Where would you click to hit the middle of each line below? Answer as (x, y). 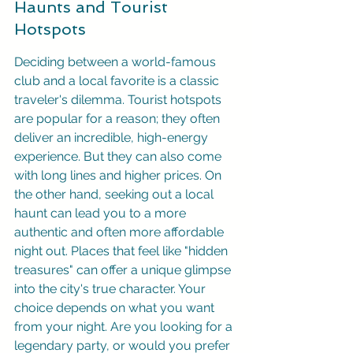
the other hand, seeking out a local (115, 194)
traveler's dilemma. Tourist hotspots (119, 100)
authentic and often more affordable (121, 232)
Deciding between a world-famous (117, 62)
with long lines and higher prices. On (119, 175)
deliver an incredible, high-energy (113, 137)
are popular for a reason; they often (119, 119)
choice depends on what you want (116, 308)
